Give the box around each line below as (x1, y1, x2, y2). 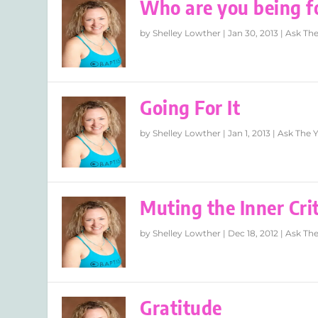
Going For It (140, 96, 241, 120)
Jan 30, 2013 (228, 28, 279, 39)
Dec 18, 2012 (228, 228, 279, 239)
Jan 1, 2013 (228, 128, 271, 139)
